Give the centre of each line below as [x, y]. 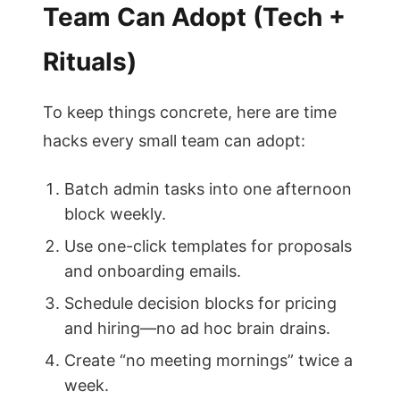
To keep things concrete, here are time [190, 112]
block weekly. [115, 214]
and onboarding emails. [153, 271]
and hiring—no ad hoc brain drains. [197, 328]
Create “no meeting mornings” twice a [208, 360]
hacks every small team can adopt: [174, 141]
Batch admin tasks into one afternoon [208, 189]
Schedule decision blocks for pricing [200, 303]
